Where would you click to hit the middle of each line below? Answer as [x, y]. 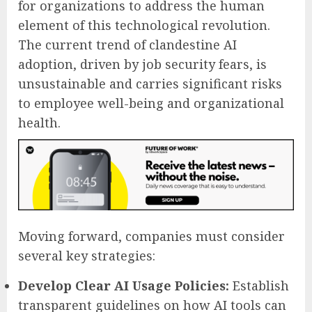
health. [39, 122]
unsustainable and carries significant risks [150, 83]
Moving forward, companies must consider [151, 236]
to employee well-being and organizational [151, 103]
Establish [259, 285]
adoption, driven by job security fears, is [142, 64]
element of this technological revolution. [144, 25]
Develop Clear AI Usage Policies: [124, 285]
